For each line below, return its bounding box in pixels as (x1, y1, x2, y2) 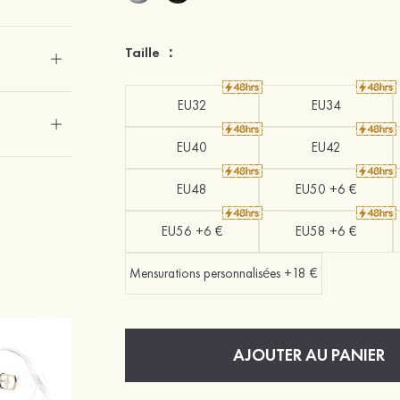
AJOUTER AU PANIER (233, 344, 386, 366)
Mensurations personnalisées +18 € (129, 264, 319, 282)
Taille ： (125, 43, 179, 62)
